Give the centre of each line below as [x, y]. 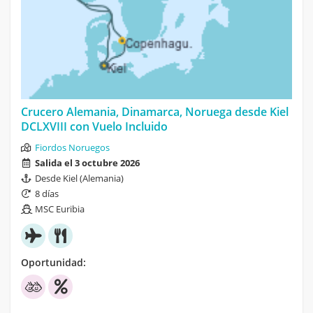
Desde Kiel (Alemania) [79, 179]
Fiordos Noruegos [72, 148]
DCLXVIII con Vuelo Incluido [94, 127]
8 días [47, 194]
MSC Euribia [60, 209]
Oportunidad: [53, 263]
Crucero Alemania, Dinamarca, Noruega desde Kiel [155, 112]
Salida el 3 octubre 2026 [87, 163]
